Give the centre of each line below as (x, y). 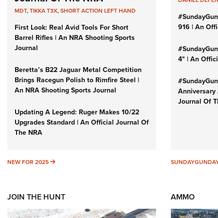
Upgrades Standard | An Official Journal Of (82, 122)
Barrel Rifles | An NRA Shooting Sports (75, 38)
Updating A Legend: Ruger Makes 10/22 (77, 112)
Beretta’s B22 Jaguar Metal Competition (78, 70)
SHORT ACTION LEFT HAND (98, 11)
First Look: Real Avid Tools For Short (72, 27)
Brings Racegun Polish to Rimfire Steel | (77, 80)
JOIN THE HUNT (36, 197)
